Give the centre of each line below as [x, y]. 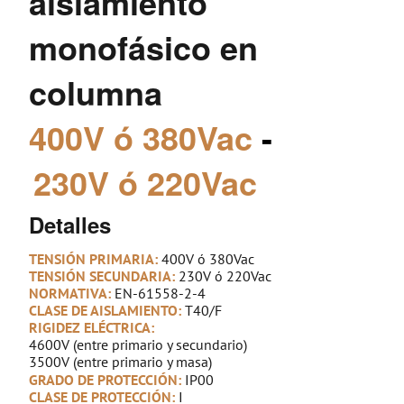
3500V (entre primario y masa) [121, 361]
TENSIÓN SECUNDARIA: [104, 275]
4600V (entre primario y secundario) [138, 344]
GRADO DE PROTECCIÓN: [107, 379]
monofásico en [144, 46]
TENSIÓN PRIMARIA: [96, 258]
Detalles [70, 224]
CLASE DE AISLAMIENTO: [107, 310]
